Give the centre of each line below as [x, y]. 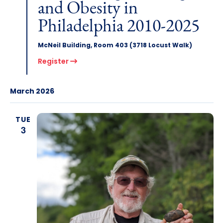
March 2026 [32, 92]
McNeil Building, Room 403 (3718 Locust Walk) [115, 46]
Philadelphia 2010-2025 [118, 27]
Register [54, 62]
